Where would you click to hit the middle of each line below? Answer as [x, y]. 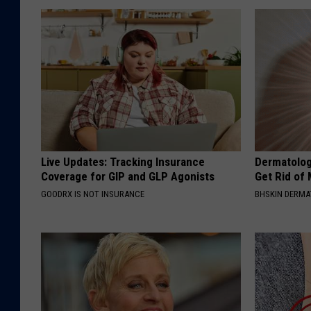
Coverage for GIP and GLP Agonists [128, 176]
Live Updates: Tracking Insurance [123, 161]
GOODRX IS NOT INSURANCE [93, 194]
